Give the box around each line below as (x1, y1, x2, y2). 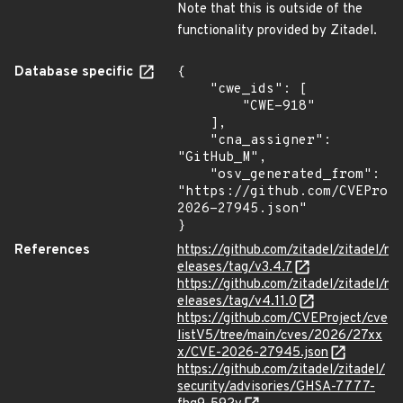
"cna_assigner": (177, 132, 210, 149)
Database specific (14, 64, 137, 81)
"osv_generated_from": (177, 166, 210, 184)
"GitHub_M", (177, 149, 266, 166)
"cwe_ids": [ (177, 81, 210, 98)
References (14, 242, 90, 259)
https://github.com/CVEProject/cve (177, 310, 388, 327)
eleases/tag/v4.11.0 (177, 293, 297, 310)
